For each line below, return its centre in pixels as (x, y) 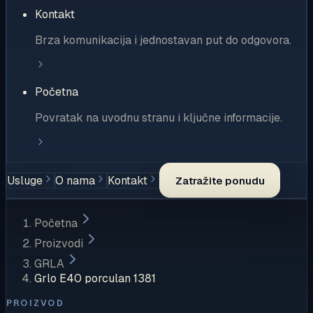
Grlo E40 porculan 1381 (95, 279)
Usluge (25, 180)
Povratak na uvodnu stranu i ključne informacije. (159, 118)
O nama (75, 180)
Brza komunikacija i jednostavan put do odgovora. (163, 41)
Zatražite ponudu (220, 180)
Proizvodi (59, 244)
